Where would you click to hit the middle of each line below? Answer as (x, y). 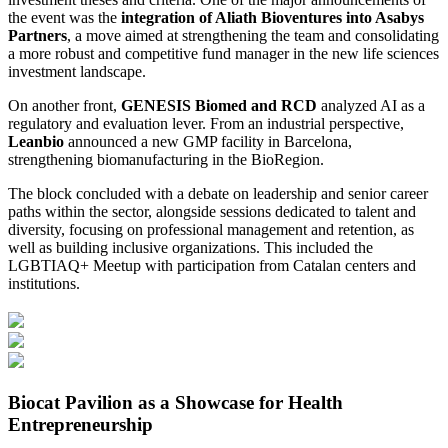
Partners (37, 35)
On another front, (64, 105)
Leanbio (38, 141)
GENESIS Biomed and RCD (221, 105)
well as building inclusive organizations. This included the (190, 247)
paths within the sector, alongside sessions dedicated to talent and (212, 211)
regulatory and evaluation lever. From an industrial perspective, (206, 123)
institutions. (44, 283)
